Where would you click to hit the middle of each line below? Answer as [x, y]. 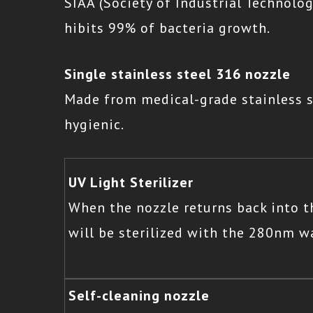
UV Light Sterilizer [131, 182]
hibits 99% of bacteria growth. [167, 28]
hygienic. [94, 124]
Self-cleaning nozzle [139, 296]
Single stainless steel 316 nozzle [177, 74]
